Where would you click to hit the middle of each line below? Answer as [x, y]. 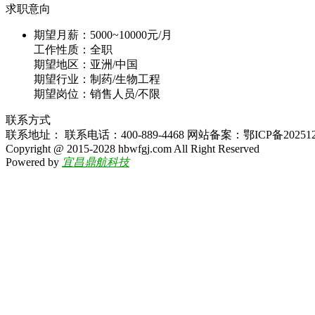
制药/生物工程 [125, 79]
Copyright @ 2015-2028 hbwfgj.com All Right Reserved [133, 149]
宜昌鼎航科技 [96, 162]
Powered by [34, 162]
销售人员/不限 [125, 94]
